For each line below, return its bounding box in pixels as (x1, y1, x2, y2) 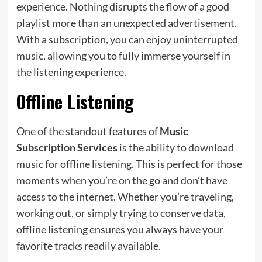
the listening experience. (16, 65, 126, 78)
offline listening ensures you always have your (16, 222, 223, 236)
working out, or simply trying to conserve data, (16, 206, 226, 219)
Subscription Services (16, 140, 118, 154)
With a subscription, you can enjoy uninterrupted (16, 32, 238, 46)
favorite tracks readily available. (16, 239, 161, 252)
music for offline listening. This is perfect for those (16, 157, 242, 170)
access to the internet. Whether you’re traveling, (16, 189, 234, 203)
